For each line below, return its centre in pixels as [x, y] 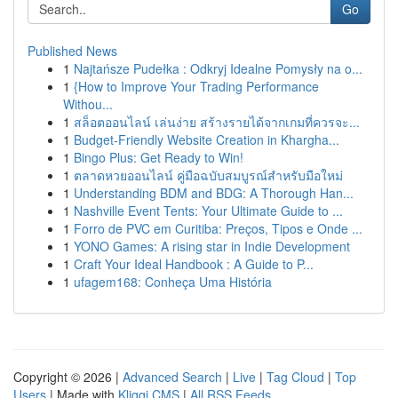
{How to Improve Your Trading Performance [196, 86]
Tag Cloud [295, 377]
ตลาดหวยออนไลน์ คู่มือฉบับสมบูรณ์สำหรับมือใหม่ [208, 175]
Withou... [88, 104]
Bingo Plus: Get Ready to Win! [159, 157]
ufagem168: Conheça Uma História [173, 282]
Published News [72, 51]
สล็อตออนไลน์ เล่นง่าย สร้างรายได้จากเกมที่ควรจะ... [217, 122]
